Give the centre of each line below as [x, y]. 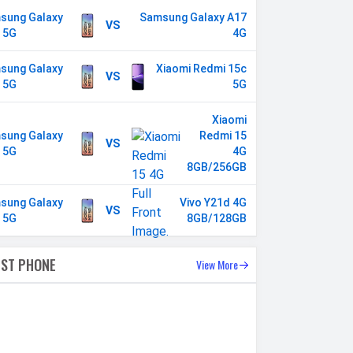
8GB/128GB [216, 219]
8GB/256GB [216, 167]
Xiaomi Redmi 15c [201, 69]
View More [217, 265]
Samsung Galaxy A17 [193, 18]
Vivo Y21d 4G [213, 203]
